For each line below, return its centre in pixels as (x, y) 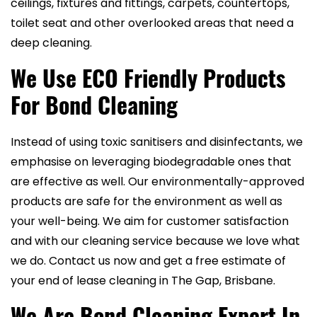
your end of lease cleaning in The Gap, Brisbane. (143, 281)
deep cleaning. (51, 43)
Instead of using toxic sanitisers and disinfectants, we (157, 142)
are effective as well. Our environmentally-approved (157, 182)
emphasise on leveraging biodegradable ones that (151, 162)
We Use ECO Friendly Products (148, 78)
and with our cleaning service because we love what (155, 241)
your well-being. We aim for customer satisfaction (150, 221)
